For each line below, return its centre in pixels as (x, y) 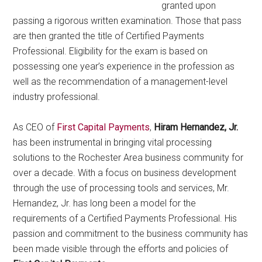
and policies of (198, 249)
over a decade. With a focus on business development (125, 173)
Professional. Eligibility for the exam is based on (111, 51)
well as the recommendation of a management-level (120, 82)
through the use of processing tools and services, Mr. (121, 188)
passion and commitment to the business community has (131, 234)
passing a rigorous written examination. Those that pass (127, 21)
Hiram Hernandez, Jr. (196, 127)
